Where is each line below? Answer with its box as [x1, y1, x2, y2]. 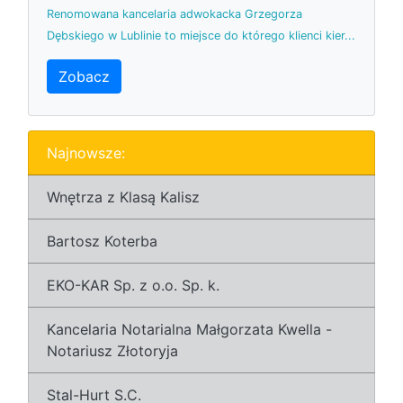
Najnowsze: [47, 143, 125, 162]
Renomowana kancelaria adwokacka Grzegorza [47, 6, 302, 21]
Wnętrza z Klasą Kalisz [47, 187, 200, 206]
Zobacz [58, 67, 110, 85]
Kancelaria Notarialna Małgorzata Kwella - [47, 319, 332, 338]
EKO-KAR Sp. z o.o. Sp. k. [47, 275, 219, 294]
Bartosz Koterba [47, 231, 157, 250]
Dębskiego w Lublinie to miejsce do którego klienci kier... [47, 28, 355, 42]
